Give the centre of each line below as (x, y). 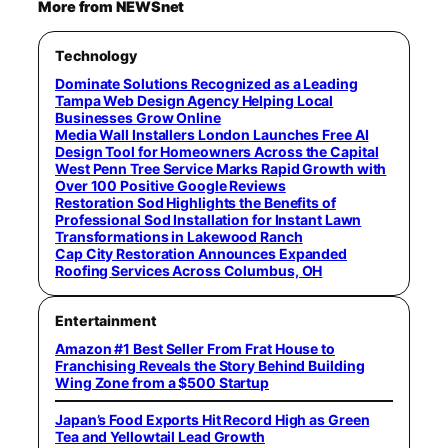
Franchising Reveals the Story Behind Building (210, 365)
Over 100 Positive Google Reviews (170, 185)
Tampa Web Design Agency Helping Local (194, 100)
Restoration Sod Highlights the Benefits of (195, 202)
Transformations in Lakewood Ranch (179, 236)
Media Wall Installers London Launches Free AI (212, 134)
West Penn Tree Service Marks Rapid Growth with (221, 168)
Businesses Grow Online (138, 117)
